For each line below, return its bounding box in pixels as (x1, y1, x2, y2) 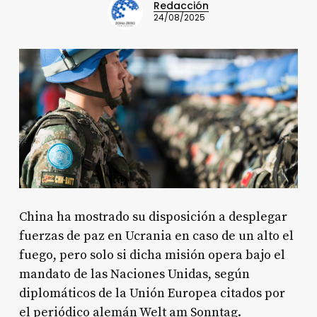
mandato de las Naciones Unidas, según (18, 265, 250, 282)
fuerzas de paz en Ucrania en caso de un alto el (18, 227, 294, 244)
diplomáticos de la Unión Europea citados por (18, 284, 285, 301)
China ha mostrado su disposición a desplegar (18, 208, 287, 225)
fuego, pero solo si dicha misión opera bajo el (18, 246, 285, 263)
